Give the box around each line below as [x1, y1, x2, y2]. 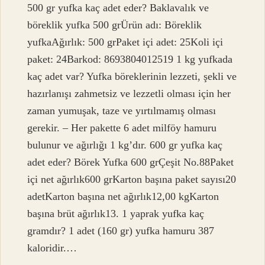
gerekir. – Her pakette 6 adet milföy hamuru [27, 122, 217, 134]
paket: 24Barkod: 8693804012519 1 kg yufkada [27, 53, 233, 66]
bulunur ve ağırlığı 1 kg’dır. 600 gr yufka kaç [27, 139, 223, 151]
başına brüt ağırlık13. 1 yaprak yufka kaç [27, 208, 205, 220]
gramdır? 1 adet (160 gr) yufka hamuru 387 [27, 225, 215, 237]
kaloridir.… [27, 242, 77, 254]
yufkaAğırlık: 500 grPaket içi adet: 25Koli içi [27, 36, 224, 49]
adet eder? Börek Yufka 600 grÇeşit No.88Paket [27, 156, 234, 169]
